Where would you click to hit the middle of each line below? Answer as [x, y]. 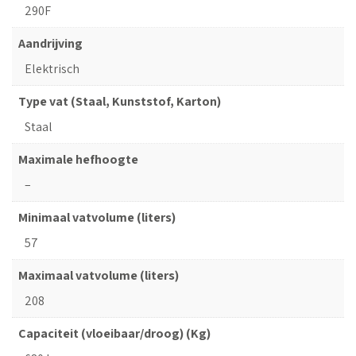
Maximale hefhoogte [78, 159]
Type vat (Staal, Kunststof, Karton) [120, 101]
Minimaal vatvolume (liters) [97, 217]
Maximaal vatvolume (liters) [99, 275]
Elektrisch [52, 68]
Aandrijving [50, 43]
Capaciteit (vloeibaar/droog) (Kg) [114, 333]
